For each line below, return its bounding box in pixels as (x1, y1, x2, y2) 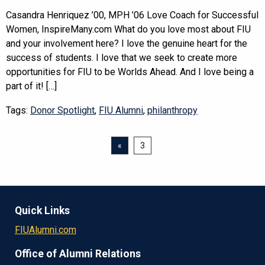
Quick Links (15, 204, 70, 216)
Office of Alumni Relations (15, 247, 141, 260)
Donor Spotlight (30, 104, 95, 116)
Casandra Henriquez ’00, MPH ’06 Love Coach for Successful (6, 9, 258, 21)
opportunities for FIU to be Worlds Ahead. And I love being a (6, 66, 254, 77)
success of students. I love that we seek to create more (6, 51, 237, 63)
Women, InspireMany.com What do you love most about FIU (6, 23, 251, 35)
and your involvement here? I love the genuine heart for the (6, 37, 247, 49)
